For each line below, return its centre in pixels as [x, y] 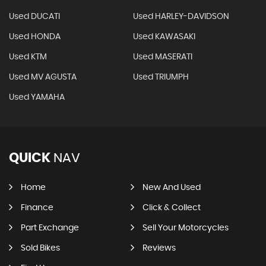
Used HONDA [35, 37]
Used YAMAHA [37, 97]
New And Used [171, 188]
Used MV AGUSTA [43, 77]
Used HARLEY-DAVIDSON [181, 17]
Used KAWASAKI [164, 37]
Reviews [159, 248]
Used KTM [28, 57]
